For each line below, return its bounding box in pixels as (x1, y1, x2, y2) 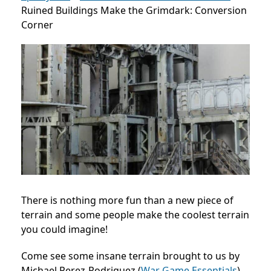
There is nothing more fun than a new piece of (21, 194, 233, 207)
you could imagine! (21, 223, 108, 237)
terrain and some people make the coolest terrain (21, 208, 249, 222)
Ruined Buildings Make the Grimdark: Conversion (21, 4, 247, 17)
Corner (21, 18, 53, 31)
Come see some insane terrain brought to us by (21, 249, 240, 263)
